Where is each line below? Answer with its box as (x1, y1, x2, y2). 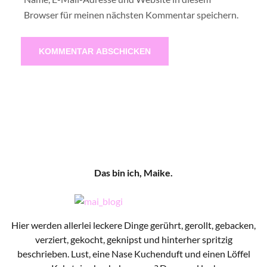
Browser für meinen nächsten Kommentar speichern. (24, 8, 238, 20)
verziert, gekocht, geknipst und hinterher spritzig (35, 233, 232, 245)
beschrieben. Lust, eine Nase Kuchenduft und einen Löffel (17, 247, 250, 259)
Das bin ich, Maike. (94, 166, 173, 178)
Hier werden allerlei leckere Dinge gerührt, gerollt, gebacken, (11, 219, 256, 231)
